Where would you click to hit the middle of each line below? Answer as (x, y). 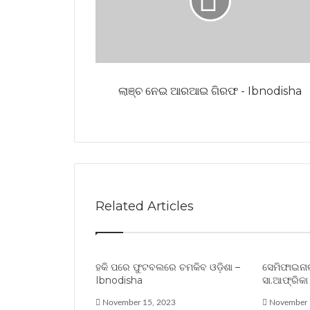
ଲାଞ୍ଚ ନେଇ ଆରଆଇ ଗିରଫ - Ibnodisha (210, 91)
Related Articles (145, 206)
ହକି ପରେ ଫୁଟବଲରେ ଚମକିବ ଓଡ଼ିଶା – (168, 267)
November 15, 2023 (139, 302)
